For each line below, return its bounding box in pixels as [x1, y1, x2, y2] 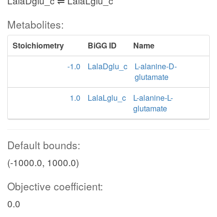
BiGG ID [88, 40, 117, 51]
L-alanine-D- [135, 61, 177, 72]
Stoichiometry [13, 40, 64, 51]
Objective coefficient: [7, 179, 103, 193]
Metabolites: [7, 17, 64, 31]
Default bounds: [7, 138, 80, 152]
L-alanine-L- [133, 92, 173, 103]
